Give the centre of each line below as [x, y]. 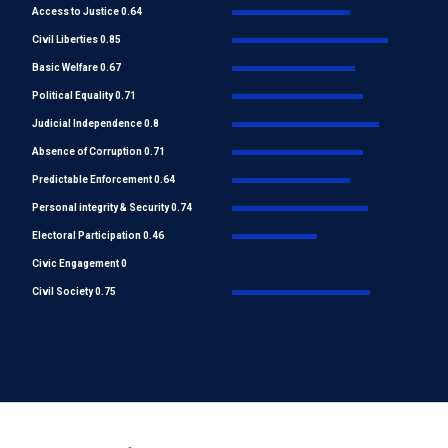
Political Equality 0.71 [84, 96]
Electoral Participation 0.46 [98, 236]
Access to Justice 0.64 [87, 12]
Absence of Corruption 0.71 [98, 152]
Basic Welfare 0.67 [76, 68]
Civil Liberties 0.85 [76, 40]
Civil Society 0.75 [74, 292]
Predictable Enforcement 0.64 [103, 180]
